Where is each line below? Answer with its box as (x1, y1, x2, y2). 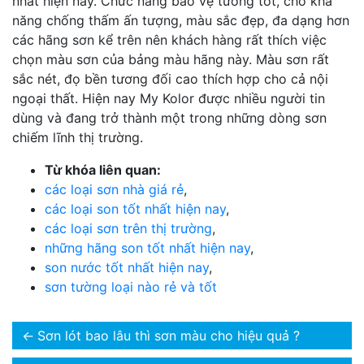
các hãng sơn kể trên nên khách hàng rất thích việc (12, 32, 327, 49)
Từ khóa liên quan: (45, 162, 161, 179)
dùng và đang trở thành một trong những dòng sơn (12, 110, 327, 127)
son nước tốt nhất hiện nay (45, 259, 209, 276)
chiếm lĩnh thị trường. (12, 129, 143, 146)
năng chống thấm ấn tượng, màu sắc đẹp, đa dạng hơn (12, 12, 349, 29)
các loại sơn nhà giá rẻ (45, 181, 184, 198)
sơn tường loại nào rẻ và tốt (45, 279, 217, 296)
